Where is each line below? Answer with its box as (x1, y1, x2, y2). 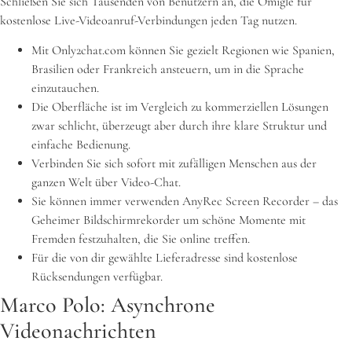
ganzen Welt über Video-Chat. (31, 174, 181, 191)
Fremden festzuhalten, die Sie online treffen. (31, 231, 250, 247)
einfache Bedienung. (31, 137, 130, 153)
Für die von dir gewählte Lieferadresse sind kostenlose (31, 250, 298, 266)
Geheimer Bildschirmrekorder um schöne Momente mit (31, 212, 306, 229)
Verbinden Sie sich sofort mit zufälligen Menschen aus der (31, 156, 317, 172)
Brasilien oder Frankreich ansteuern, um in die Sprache (31, 61, 304, 78)
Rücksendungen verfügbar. (31, 269, 163, 285)
